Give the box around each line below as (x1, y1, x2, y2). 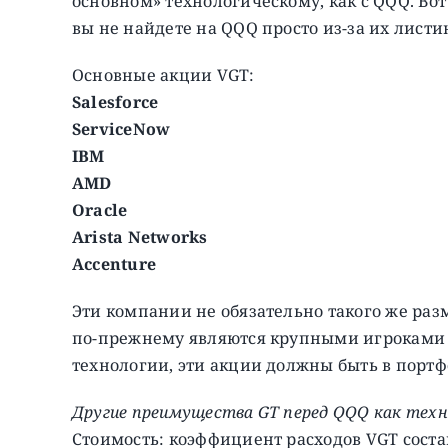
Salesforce (71, 90, 159, 113)
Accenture (71, 252, 157, 275)
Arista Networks (71, 225, 208, 248)
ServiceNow (71, 117, 171, 140)
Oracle (71, 198, 128, 221)
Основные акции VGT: (71, 63, 255, 86)
